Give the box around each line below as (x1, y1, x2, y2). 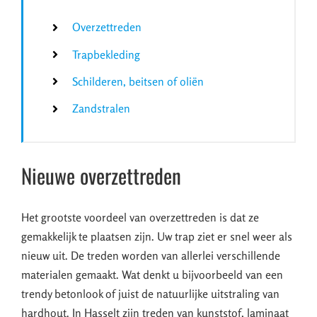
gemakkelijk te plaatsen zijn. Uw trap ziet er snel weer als (21, 229, 292, 244)
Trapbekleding (72, 47, 141, 62)
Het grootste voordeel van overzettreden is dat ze (21, 210, 259, 225)
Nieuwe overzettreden (21, 159, 181, 190)
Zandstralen (72, 100, 131, 115)
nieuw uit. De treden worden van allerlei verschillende (21, 248, 280, 263)
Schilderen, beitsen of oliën (72, 74, 204, 88)
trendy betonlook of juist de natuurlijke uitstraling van (21, 287, 279, 301)
